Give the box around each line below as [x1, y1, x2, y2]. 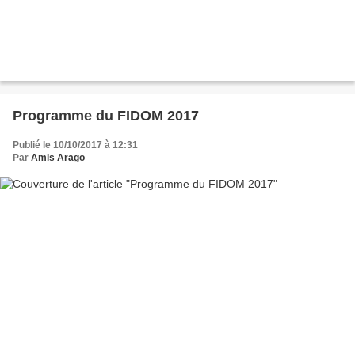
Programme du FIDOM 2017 [13, 107, 199, 124]
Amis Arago [31, 151, 85, 163]
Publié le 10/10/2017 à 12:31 [13, 139, 138, 151]
